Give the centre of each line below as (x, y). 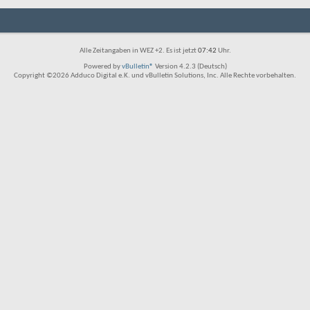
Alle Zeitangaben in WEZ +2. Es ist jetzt (138, 51)
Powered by (102, 67)
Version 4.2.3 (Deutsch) (190, 67)
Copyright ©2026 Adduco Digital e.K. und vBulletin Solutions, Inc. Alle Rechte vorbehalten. (155, 76)
